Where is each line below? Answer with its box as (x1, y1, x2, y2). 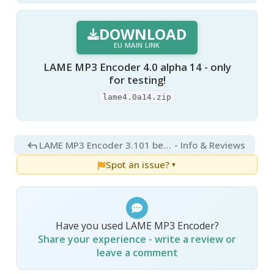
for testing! (108, 72, 166, 87)
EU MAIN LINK (114, 40, 160, 50)
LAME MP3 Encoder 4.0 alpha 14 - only (43, 59, 231, 74)
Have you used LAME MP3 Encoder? (55, 219, 219, 233)
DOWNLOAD (99, 23, 187, 44)
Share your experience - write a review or (38, 232, 236, 246)
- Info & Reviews (174, 139, 245, 152)
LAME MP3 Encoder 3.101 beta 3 (163, 139, 171, 152)
